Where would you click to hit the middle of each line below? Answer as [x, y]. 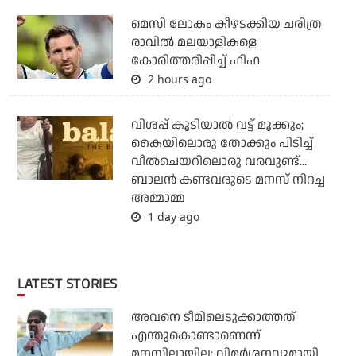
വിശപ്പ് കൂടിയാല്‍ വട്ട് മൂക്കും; [217, 126]
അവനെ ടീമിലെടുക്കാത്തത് [213, 318]
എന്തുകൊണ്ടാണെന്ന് [195, 336]
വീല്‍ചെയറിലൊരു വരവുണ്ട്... [219, 162]
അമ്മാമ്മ [158, 199]
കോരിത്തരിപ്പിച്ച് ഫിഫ [195, 61]
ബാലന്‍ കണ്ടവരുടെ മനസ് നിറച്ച [228, 180]
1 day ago [172, 217]
